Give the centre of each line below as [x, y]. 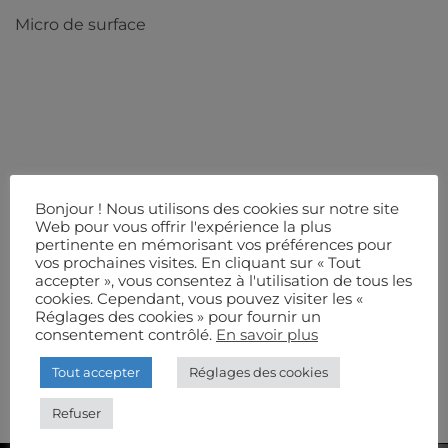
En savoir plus [267, 334]
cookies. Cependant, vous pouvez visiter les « [199, 298]
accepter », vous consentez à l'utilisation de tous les [223, 280]
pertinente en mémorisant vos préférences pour [213, 244]
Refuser [76, 412]
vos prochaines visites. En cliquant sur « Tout [198, 262]
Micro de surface [80, 24]
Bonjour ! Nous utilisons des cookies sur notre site [217, 208]
